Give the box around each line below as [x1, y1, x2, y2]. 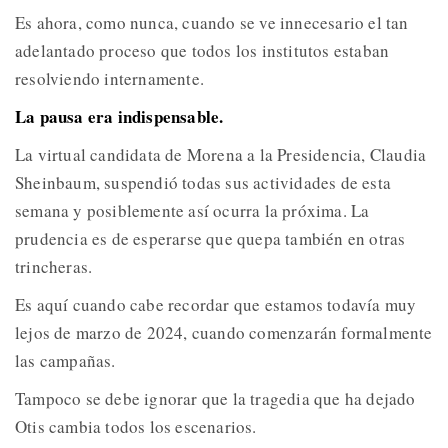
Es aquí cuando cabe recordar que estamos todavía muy [15, 292, 417, 316]
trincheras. [15, 254, 93, 278]
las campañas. [15, 348, 116, 372]
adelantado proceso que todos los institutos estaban [15, 38, 390, 62]
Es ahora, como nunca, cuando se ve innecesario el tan [15, 10, 409, 34]
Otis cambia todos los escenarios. [15, 414, 257, 438]
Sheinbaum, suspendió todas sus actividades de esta [15, 170, 392, 194]
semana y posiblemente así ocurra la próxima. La [15, 198, 370, 222]
